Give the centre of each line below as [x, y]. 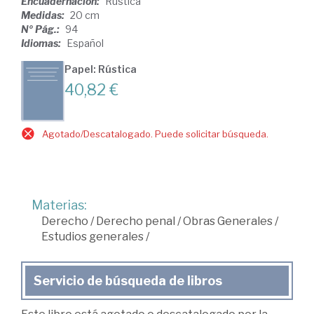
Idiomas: [42, 43]
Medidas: [44, 15]
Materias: [59, 205]
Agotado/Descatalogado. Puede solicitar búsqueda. [155, 134]
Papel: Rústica [101, 69]
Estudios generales [93, 236]
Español [85, 43]
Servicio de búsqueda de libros [128, 280]
